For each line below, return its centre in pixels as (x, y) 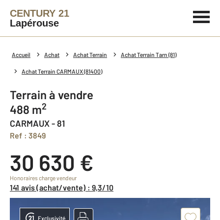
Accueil (21, 55)
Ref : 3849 (30, 135)
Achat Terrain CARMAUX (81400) (62, 71)
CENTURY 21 (40, 13)
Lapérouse (34, 23)
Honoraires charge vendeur (43, 178)
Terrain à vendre (55, 95)
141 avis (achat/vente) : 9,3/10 (63, 187)
